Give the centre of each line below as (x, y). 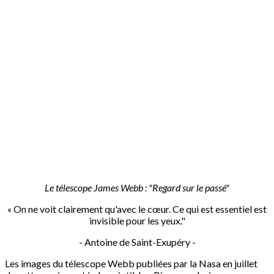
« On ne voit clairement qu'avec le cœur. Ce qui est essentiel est (137, 209)
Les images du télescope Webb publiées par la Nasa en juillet (131, 263)
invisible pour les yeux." (137, 220)
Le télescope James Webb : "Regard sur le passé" (137, 187)
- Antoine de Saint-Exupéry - (137, 242)
